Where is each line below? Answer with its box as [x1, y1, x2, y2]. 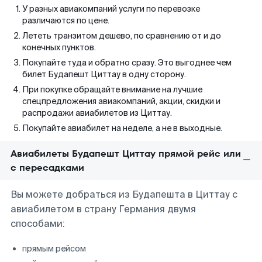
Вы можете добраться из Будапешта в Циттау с [11, 188, 237, 201]
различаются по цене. [22, 15, 109, 26]
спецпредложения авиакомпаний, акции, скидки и [22, 96, 220, 106]
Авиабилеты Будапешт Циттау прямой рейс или [11, 147, 241, 160]
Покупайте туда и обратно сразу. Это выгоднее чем [22, 57, 232, 68]
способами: [11, 218, 65, 230]
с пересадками [11, 161, 84, 174]
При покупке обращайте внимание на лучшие [22, 84, 202, 95]
